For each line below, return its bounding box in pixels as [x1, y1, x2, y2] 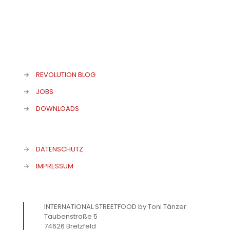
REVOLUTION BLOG [36, 70, 95, 80]
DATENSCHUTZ [36, 144, 83, 154]
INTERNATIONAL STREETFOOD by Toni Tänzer [44, 202, 186, 212]
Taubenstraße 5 [44, 212, 98, 221]
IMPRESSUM [36, 161, 73, 171]
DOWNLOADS [36, 104, 79, 113]
